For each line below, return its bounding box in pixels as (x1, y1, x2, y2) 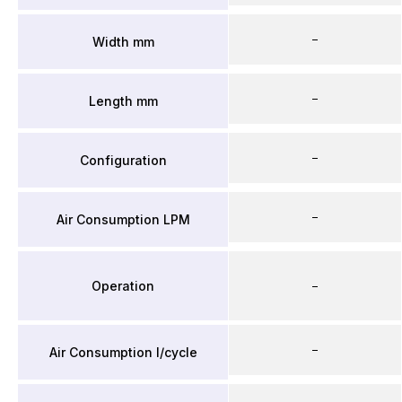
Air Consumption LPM (56, 211, 190, 227)
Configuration (79, 152, 167, 168)
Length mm (88, 92, 158, 109)
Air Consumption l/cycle (48, 344, 197, 360)
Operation (92, 277, 154, 293)
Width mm (92, 33, 154, 49)
